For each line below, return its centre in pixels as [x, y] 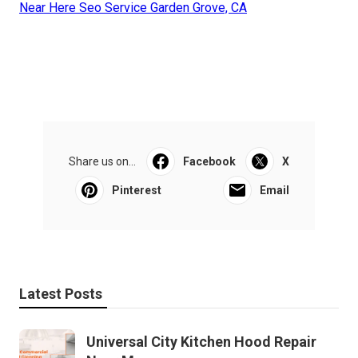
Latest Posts [61, 294]
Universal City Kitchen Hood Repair [201, 342]
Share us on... [102, 162]
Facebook [209, 162]
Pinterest [137, 191]
